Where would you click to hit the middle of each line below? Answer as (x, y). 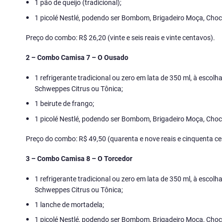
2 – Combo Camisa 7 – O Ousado (77, 57)
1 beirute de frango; (65, 104)
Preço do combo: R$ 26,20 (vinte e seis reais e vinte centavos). (120, 38)
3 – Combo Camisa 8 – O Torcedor (79, 159)
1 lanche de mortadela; (70, 204)
